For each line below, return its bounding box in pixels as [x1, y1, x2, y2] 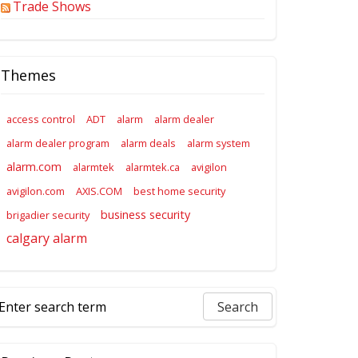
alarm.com [6, 159, 62, 175]
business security [101, 207, 191, 223]
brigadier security [6, 208, 90, 223]
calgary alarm [6, 229, 88, 248]
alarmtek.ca [125, 160, 181, 175]
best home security [133, 184, 226, 199]
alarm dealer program [6, 136, 110, 151]
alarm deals [121, 136, 177, 151]
